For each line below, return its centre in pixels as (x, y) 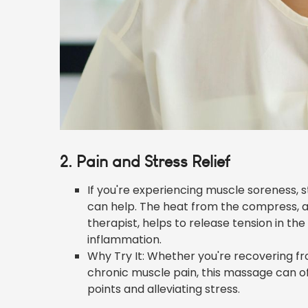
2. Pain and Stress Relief (145, 161)
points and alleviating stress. (164, 289)
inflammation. (124, 240)
